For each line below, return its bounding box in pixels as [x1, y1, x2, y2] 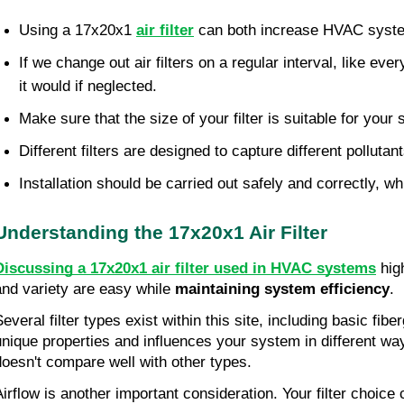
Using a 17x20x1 [19, 22, 136, 40]
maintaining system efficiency [175, 280, 390, 298]
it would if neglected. [19, 78, 157, 96]
